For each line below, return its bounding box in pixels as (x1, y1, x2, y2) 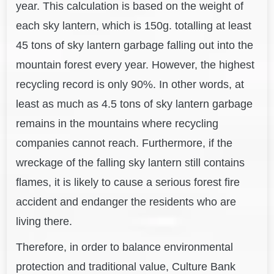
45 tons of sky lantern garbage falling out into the (16, 39, 254, 52)
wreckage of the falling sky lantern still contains (16, 157, 245, 169)
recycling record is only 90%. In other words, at (16, 78, 245, 91)
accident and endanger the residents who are (16, 196, 237, 209)
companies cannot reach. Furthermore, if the (16, 137, 233, 150)
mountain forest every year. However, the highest (16, 59, 255, 72)
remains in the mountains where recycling (16, 117, 219, 130)
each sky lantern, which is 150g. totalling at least (16, 20, 252, 32)
